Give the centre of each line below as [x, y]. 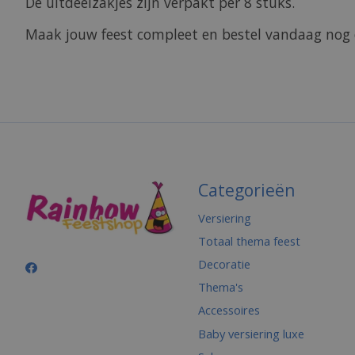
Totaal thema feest [249, 240]
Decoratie [224, 264]
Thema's [220, 287]
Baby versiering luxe [251, 333]
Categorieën [246, 189]
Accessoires [229, 310]
